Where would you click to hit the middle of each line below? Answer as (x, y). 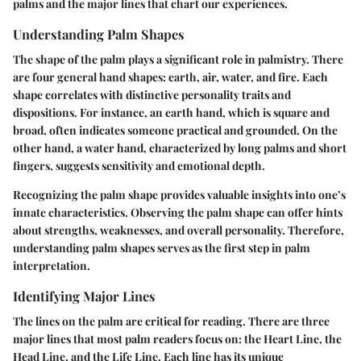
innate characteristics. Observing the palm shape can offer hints (178, 213)
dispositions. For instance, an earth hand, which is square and (171, 113)
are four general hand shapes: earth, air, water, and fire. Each (170, 77)
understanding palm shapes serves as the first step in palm (162, 248)
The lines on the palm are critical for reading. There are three (171, 322)
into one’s (319, 195)
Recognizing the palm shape (87, 195)
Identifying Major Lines (84, 296)
